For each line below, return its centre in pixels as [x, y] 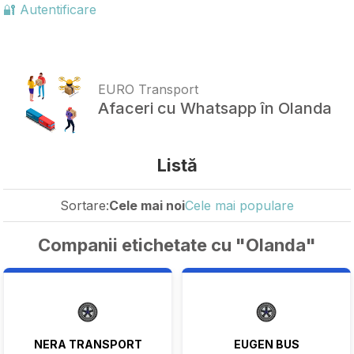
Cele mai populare [239, 205]
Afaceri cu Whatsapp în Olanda [215, 109]
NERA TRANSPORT [88, 344]
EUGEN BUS [266, 344]
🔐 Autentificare [50, 9]
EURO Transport [148, 90]
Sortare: [85, 205]
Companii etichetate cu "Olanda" [177, 245]
